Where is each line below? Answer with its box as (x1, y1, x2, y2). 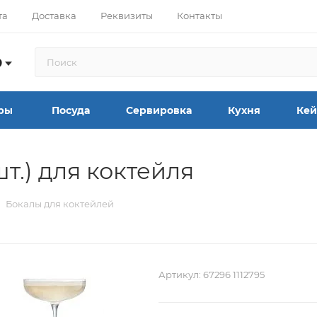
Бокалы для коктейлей (6, 198, 114, 210)
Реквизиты (100, 9, 153, 21)
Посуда (52, 104, 90, 117)
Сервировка (126, 104, 192, 117)
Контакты (177, 9, 222, 21)
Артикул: (158, 269, 201, 281)
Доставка (32, 9, 76, 21)
